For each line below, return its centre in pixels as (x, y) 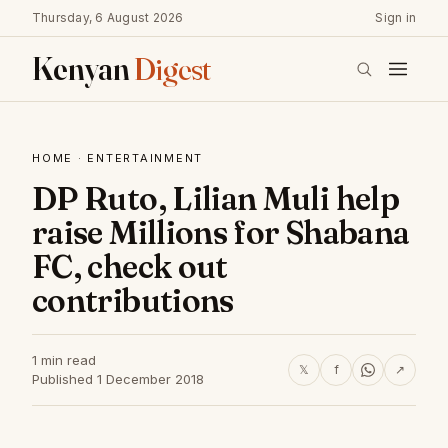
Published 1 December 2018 (118, 379)
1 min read (64, 360)
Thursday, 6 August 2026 (108, 17)
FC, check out (130, 266)
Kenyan (83, 68)
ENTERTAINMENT (145, 158)
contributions (133, 300)
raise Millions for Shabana (221, 232)
